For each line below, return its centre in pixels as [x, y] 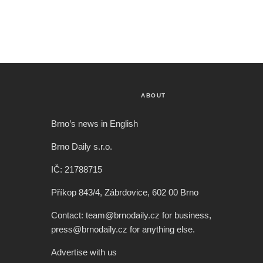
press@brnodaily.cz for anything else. [123, 230]
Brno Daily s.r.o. [82, 147]
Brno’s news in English [95, 124]
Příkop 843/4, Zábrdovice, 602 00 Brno [125, 193]
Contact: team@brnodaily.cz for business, [131, 215]
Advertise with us [84, 252]
